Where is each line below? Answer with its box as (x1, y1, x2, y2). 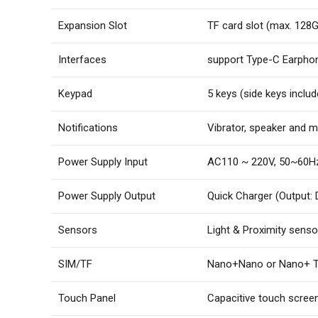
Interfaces (58, 53, 106, 66)
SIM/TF (58, 258, 92, 270)
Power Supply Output (58, 190, 155, 202)
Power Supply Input (58, 155, 148, 168)
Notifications (58, 121, 118, 134)
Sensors (58, 224, 97, 236)
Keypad (58, 87, 92, 100)
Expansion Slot (58, 19, 127, 32)
